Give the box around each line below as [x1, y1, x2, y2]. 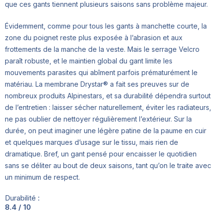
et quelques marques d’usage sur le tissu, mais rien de [5, 138, 178, 146]
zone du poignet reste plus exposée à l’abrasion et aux [5, 33, 183, 42]
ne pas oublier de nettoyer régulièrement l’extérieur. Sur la [5, 114, 192, 123]
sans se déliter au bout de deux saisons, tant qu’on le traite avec [5, 161, 211, 170]
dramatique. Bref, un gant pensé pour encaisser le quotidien [5, 149, 197, 158]
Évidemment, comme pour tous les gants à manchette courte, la [5, 21, 207, 30]
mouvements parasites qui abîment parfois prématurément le [5, 68, 198, 77]
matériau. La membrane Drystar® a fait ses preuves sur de [5, 79, 189, 88]
